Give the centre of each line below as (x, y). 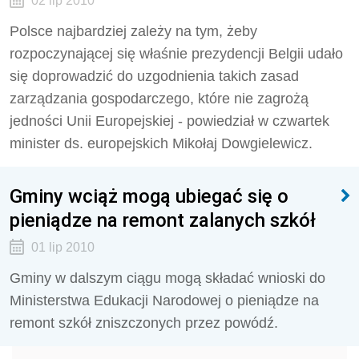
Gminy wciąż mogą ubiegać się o (149, 196)
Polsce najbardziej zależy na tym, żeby (133, 31)
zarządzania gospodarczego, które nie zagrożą (159, 99)
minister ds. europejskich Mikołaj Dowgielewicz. (161, 143)
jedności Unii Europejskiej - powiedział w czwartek (169, 121)
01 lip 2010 (63, 247)
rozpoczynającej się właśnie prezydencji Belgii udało (176, 54)
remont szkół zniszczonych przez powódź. (144, 323)
